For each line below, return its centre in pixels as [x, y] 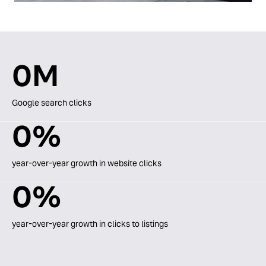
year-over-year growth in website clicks [87, 164]
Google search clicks [52, 103]
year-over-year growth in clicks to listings [90, 224]
